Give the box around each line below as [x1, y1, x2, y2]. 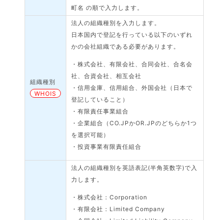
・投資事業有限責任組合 [71, 143, 142, 150]
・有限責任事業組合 [71, 108, 129, 115]
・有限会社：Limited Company [71, 205, 165, 213]
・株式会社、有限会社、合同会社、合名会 [71, 60, 193, 68]
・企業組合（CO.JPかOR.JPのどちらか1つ [71, 119, 197, 127]
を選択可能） [71, 131, 110, 138]
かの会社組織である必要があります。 [71, 43, 180, 50]
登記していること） [71, 96, 129, 103]
